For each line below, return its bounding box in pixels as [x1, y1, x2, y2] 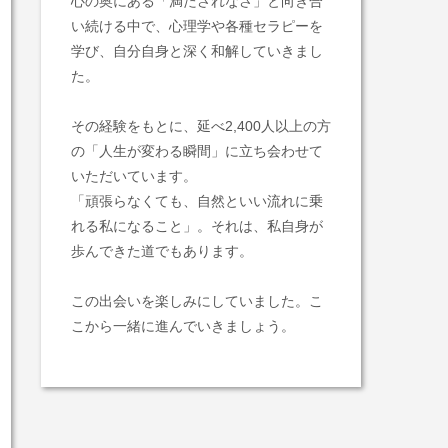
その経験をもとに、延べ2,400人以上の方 [71, 118, 331, 134]
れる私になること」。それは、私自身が [71, 218, 323, 234]
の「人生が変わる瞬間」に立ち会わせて [71, 143, 323, 159]
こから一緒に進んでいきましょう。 [71, 318, 295, 334]
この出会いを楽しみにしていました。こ [71, 293, 323, 309]
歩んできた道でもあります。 [71, 243, 253, 259]
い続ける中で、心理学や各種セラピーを [71, 18, 323, 34]
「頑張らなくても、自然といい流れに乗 [71, 193, 323, 209]
